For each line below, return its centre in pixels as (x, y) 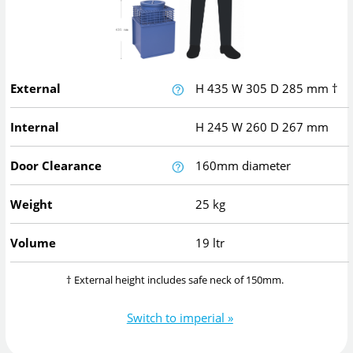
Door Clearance (56, 166)
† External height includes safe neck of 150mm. (175, 280)
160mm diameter (243, 166)
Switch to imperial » (180, 317)
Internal (35, 127)
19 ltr (210, 243)
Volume (33, 243)
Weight (32, 204)
